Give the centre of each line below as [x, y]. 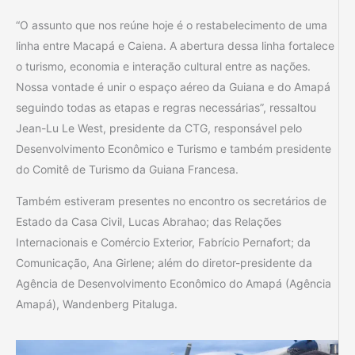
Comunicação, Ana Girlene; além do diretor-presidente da [164, 262]
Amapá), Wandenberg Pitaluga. [97, 303]
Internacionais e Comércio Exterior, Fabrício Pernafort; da [163, 242]
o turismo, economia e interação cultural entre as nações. [163, 66]
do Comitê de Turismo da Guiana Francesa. [127, 169]
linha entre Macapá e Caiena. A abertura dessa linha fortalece [175, 45]
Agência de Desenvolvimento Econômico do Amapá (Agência [174, 283]
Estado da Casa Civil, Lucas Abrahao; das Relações [149, 221]
